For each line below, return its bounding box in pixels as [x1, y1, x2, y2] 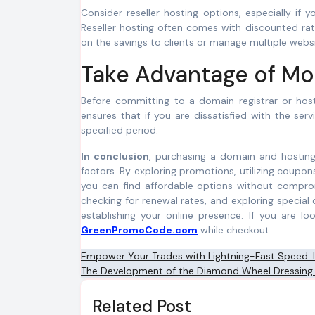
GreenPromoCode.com [81, 224, 198, 236]
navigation [80, 274, 191, 303]
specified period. [81, 124, 158, 136]
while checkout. [198, 224, 271, 236]
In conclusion [81, 150, 150, 162]
